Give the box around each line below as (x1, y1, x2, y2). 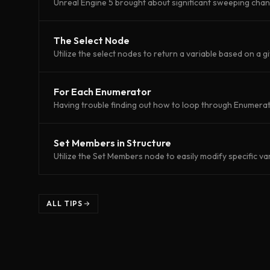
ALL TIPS (46, 198, 83, 208)
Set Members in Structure (54, 136, 171, 149)
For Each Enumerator (54, 85, 151, 98)
